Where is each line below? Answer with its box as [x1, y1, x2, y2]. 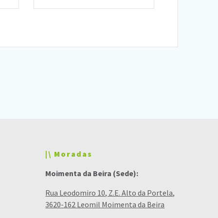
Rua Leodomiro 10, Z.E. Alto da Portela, [45, 188, 175, 198]
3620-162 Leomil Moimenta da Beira [45, 200, 165, 210]
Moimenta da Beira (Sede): [45, 168, 139, 179]
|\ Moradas [45, 149, 93, 159]
